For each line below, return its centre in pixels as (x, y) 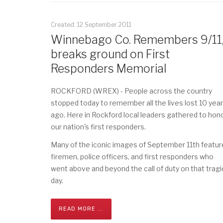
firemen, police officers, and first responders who (132, 157)
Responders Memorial (109, 69)
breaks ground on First (110, 54)
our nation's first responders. (98, 127)
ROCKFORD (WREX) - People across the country (131, 91)
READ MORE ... (81, 209)
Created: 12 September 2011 (91, 25)
